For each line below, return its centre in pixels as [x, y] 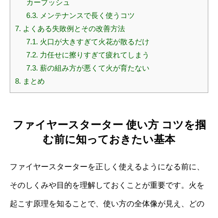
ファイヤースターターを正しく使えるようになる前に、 [107, 166]
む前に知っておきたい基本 [109, 139]
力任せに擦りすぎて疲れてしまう [93, 55]
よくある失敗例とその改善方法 [73, 29]
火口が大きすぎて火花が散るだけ [93, 42]
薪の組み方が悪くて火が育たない [93, 68]
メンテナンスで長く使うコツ [86, 16]
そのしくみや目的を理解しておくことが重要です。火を [107, 185]
